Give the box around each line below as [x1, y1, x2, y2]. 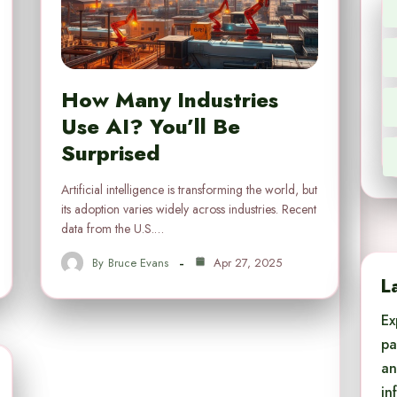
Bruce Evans [108, 253, 169, 271]
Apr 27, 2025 [210, 253, 283, 271]
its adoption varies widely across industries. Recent [61, 200, 317, 219]
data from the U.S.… [61, 220, 165, 238]
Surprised [61, 137, 161, 169]
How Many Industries [61, 84, 279, 116]
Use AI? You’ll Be [61, 111, 241, 143]
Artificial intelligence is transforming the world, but [61, 181, 318, 199]
